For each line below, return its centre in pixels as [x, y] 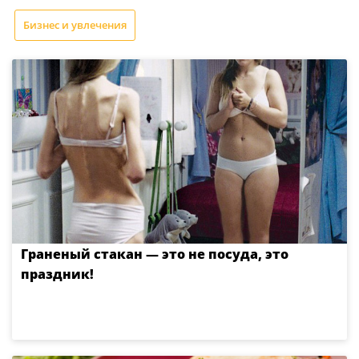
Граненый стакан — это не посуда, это [155, 254]
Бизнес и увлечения [75, 24]
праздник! [57, 274]
